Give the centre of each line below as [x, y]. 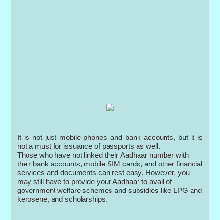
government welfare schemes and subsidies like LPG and [110, 191]
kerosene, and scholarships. [63, 199]
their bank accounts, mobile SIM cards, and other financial [110, 164]
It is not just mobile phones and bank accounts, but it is [110, 137]
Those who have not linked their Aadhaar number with [103, 155]
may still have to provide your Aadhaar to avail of [95, 182]
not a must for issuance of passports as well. [89, 146]
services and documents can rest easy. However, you [104, 173]
